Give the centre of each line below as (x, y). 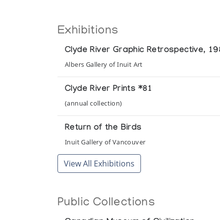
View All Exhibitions (99, 164)
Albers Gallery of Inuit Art (104, 64)
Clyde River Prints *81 (109, 90)
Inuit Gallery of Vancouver (105, 142)
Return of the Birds (103, 128)
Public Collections (107, 203)
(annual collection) (94, 103)
